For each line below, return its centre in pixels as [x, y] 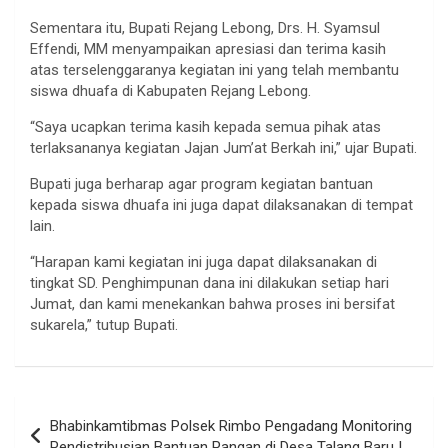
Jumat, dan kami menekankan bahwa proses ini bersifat [212, 303]
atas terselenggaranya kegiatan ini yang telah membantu [214, 69]
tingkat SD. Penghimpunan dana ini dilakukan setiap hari [209, 282]
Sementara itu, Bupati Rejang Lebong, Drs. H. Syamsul [205, 27]
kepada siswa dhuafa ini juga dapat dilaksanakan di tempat [221, 204]
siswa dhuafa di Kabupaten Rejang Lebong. [170, 90]
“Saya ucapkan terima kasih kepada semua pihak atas [205, 126]
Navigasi [63, 410]
